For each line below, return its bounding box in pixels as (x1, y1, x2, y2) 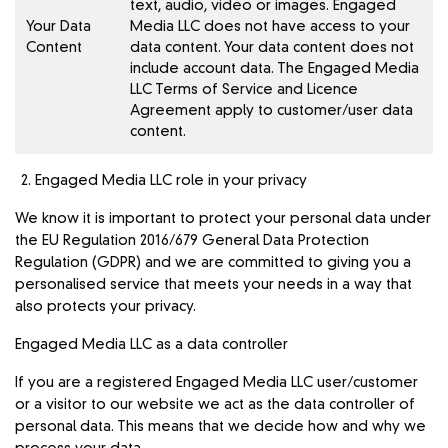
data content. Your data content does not (130, 40, 414, 55)
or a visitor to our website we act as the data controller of (15, 397, 416, 412)
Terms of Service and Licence (155, 82, 358, 97)
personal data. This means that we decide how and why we (15, 419, 427, 434)
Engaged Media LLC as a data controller (15, 337, 289, 352)
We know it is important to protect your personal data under (15, 211, 432, 226)
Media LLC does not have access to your (130, 19, 410, 34)
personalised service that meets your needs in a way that (15, 277, 413, 292)
